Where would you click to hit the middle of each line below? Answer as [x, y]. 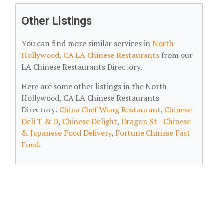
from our [176, 55]
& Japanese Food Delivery [66, 133]
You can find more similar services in [87, 43]
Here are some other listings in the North [94, 86]
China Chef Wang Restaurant [110, 109]
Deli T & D [40, 121]
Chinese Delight [90, 121]
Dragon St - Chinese [156, 121]
